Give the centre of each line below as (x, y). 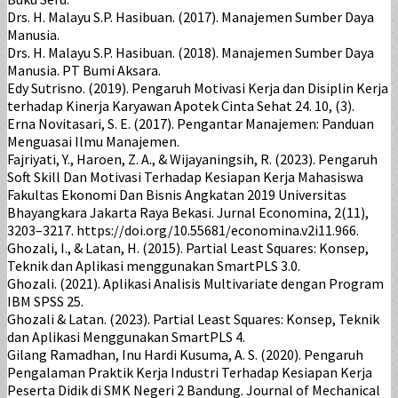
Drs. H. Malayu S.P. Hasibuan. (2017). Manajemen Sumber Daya (191, 17)
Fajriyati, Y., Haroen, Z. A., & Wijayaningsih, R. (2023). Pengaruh (192, 159)
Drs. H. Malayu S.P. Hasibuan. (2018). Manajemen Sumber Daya (191, 53)
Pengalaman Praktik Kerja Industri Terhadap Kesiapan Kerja (190, 373)
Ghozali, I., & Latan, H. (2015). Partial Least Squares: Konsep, (188, 248)
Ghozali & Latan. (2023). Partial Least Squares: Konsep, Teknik (193, 319)
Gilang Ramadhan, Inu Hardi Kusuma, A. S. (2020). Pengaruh (185, 355)
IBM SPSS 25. (45, 302)
